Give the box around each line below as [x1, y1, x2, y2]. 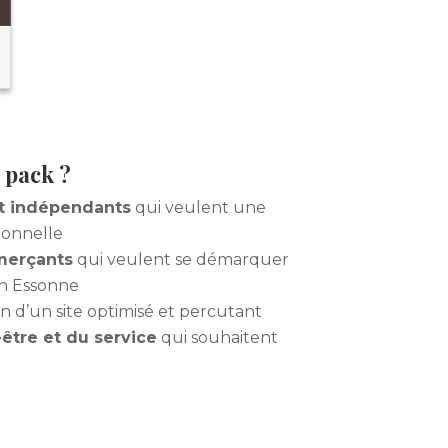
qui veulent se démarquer [72, 249, 289, 269]
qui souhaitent [156, 327, 278, 347]
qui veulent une [130, 197, 266, 217]
